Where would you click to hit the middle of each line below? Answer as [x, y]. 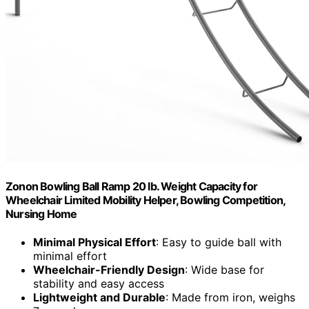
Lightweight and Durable [99, 298]
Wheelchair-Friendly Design [109, 270]
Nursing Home [41, 214]
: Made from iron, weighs [230, 298]
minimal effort [70, 256]
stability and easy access [99, 284]
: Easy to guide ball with [219, 242]
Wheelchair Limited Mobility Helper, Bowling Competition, [146, 200]
